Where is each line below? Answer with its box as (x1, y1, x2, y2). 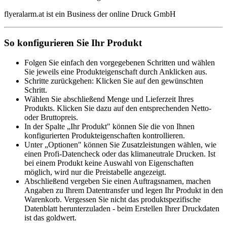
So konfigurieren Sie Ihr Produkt (4, 37, 142, 48)
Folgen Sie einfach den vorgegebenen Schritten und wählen (24, 58, 215, 67)
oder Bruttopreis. (24, 112, 78, 122)
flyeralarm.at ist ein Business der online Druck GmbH (4, 10, 176, 19)
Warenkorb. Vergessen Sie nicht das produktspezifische (24, 195, 201, 204)
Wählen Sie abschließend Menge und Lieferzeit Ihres (24, 94, 194, 103)
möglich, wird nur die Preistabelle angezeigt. (24, 167, 166, 176)
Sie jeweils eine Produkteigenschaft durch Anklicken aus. (24, 67, 207, 76)
